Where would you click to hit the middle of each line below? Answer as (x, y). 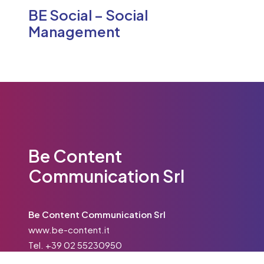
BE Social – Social (88, 14)
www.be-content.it (69, 230)
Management (74, 31)
